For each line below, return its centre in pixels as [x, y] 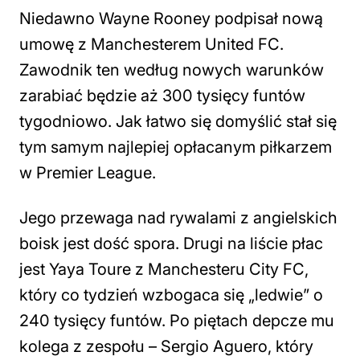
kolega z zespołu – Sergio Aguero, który [166, 346]
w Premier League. [88, 173]
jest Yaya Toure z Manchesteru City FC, [164, 269]
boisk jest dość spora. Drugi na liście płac [171, 243]
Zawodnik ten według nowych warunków [172, 70]
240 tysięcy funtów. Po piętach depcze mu [177, 321]
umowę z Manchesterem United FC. [151, 44]
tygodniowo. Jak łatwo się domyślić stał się [178, 121]
